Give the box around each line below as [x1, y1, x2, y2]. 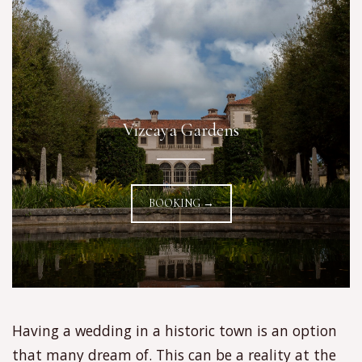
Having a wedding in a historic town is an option [12, 320, 337, 340]
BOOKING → [148, 196, 214, 210]
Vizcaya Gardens [123, 119, 239, 141]
